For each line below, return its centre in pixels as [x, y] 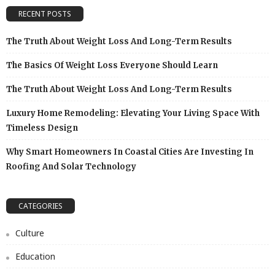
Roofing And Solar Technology [71, 166]
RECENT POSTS [45, 14]
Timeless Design [42, 128]
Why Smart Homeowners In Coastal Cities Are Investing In [130, 152]
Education [35, 256]
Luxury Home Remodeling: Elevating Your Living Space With [133, 113]
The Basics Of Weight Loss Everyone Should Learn [112, 65]
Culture [30, 233]
